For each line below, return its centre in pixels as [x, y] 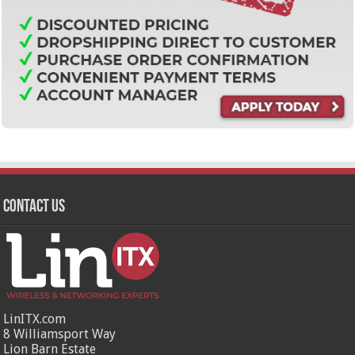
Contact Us [34, 208]
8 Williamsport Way [60, 334]
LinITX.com [35, 319]
